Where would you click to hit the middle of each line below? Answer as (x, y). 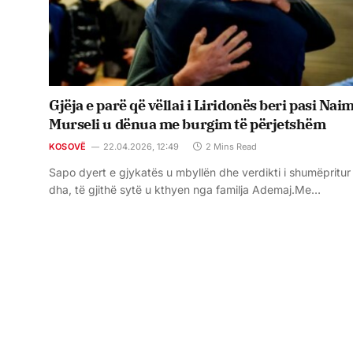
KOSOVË (68, 147)
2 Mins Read (232, 147)
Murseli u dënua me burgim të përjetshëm (188, 124)
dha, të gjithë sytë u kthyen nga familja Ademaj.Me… (185, 190)
